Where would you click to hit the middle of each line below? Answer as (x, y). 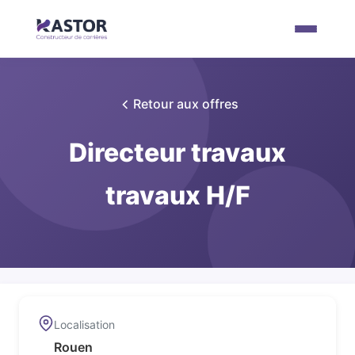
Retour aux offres (185, 104)
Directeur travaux (177, 152)
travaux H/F (177, 195)
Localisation (84, 324)
